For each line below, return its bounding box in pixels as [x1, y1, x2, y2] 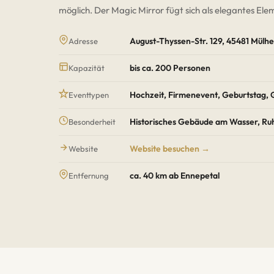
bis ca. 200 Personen [130, 62, 210, 73]
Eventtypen [68, 90, 109, 100]
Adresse [68, 36, 98, 46]
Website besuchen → [130, 143, 210, 154]
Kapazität [68, 63, 105, 73]
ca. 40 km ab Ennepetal [130, 170, 220, 181]
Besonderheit [68, 117, 116, 127]
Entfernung [68, 171, 109, 180]
